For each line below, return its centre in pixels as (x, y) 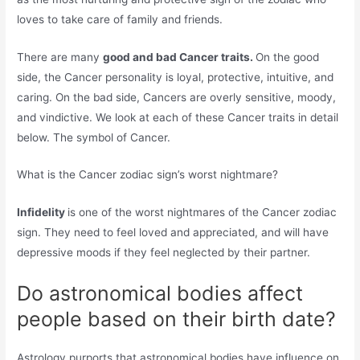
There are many (60, 57)
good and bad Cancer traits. (180, 57)
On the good (288, 57)
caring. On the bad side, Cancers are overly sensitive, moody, (177, 97)
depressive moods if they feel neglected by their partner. (164, 253)
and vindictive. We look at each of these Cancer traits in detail (178, 117)
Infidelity (43, 213)
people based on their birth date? (177, 319)
